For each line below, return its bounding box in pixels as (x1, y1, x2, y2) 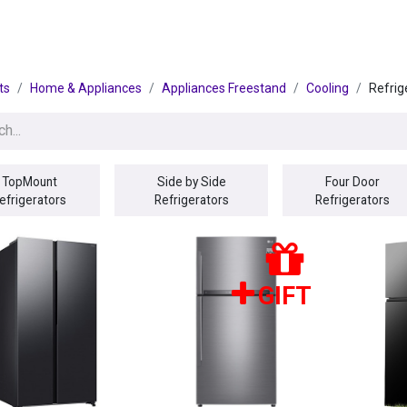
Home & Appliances (30, 80, 142, 95)
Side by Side (156, 174, 226, 189)
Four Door (325, 174, 381, 189)
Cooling (306, 80, 349, 95)
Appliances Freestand (162, 80, 286, 95)
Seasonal (213, 20, 269, 37)
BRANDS (103, 20, 154, 37)
